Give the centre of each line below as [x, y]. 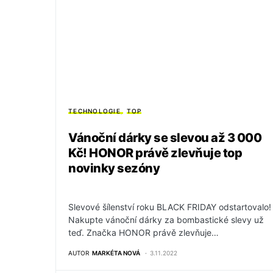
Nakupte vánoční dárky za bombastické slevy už [166, 220]
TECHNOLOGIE [94, 111]
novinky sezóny [114, 168]
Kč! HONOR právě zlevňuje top [155, 153]
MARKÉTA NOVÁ [116, 253]
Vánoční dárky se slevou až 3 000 [165, 138]
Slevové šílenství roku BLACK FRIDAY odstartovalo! [170, 207]
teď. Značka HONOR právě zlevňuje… [144, 233]
